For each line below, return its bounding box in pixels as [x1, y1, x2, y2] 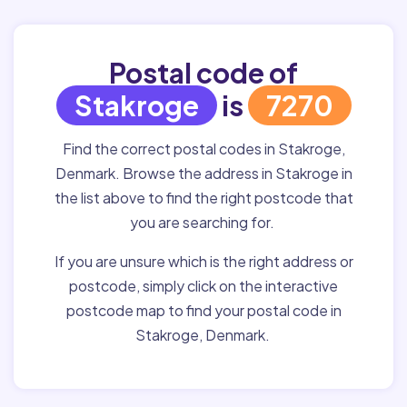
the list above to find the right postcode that [54, 188, 353, 207]
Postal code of [109, 55, 298, 90]
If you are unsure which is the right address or [54, 252, 353, 271]
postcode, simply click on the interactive [69, 276, 338, 295]
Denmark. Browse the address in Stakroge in [55, 164, 352, 183]
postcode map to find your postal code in [65, 301, 342, 320]
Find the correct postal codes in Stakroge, [62, 139, 345, 158]
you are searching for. [130, 213, 277, 232]
